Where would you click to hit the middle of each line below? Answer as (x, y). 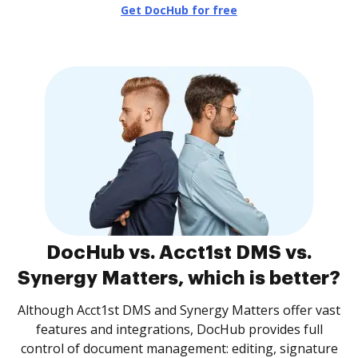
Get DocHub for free (179, 10)
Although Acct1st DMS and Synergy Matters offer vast (179, 310)
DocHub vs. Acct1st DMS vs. (179, 253)
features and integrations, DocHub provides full (179, 329)
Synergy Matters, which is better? (179, 278)
